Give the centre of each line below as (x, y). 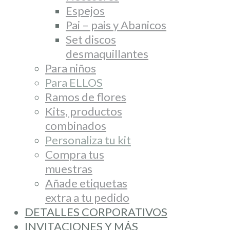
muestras (69, 169)
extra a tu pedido (87, 197)
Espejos (85, 11)
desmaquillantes (107, 54)
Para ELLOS (74, 82)
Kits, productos (84, 111)
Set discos (91, 39)
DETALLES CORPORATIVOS (96, 212)
